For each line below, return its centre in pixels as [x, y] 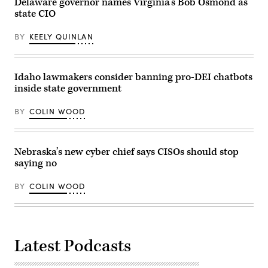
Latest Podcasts [73, 246]
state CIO [35, 13]
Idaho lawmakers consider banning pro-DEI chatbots [133, 77]
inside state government [68, 88]
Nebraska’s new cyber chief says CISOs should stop [127, 152]
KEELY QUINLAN [61, 36]
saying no [36, 163]
